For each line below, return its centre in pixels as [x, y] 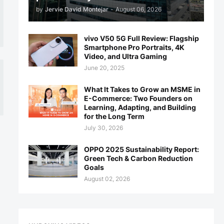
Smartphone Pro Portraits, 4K [134, 47]
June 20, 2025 [104, 68]
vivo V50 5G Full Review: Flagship [141, 38]
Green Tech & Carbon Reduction [138, 158]
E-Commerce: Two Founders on [138, 98]
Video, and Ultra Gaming [125, 56]
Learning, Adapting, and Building [140, 107]
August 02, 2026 [107, 179]
